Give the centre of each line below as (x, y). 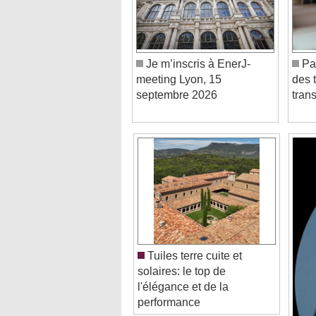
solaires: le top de (182, 255)
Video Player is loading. (203, 299)
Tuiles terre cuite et (193, 240)
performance (169, 286)
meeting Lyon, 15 (179, 63)
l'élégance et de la (183, 271)
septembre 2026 (177, 79)
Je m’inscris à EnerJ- (197, 48)
